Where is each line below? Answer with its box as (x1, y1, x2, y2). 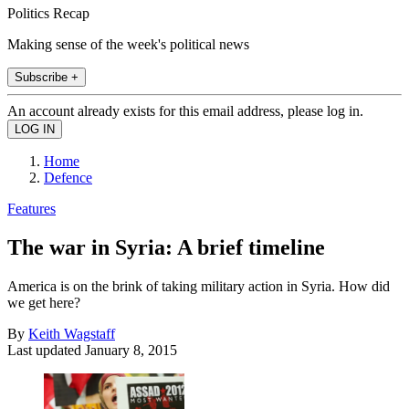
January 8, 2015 (85, 341, 177, 358)
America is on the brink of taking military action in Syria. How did (7, 278, 390, 294)
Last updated (7, 341, 85, 358)
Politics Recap (7, 5, 89, 21)
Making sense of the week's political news (7, 36, 249, 52)
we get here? (7, 294, 80, 310)
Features (7, 200, 56, 216)
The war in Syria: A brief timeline (7, 235, 325, 259)
